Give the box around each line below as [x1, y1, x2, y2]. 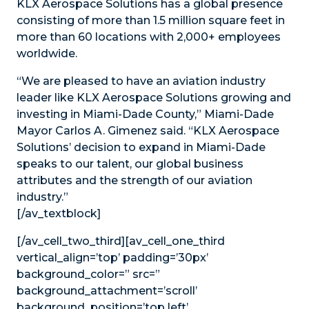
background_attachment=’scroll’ [17, 284, 197, 297]
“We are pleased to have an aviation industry [17, 74, 266, 88]
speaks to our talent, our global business [17, 157, 243, 170]
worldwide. [17, 47, 77, 60]
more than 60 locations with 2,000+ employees [17, 30, 281, 43]
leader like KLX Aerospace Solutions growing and [17, 91, 291, 104]
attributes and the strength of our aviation [17, 174, 252, 187]
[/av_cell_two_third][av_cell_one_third [17, 235, 225, 248]
